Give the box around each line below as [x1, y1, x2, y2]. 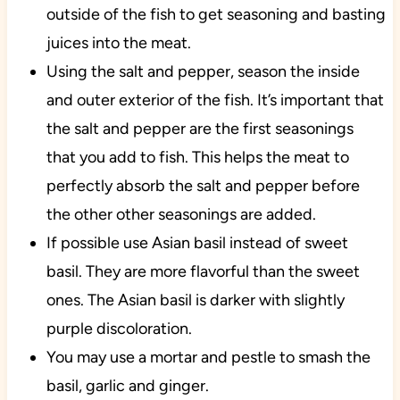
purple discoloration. [46, 318, 192, 338]
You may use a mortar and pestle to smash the [46, 346, 371, 367]
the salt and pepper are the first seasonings [46, 118, 354, 138]
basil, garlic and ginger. [46, 375, 209, 396]
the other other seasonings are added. [46, 204, 316, 224]
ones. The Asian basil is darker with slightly [46, 289, 345, 310]
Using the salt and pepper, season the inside [46, 61, 360, 81]
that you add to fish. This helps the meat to [46, 146, 349, 167]
